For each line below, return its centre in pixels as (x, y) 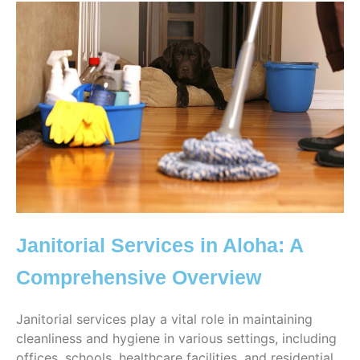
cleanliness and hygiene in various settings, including (176, 338)
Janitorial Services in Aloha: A (160, 245)
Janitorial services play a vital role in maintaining (164, 319)
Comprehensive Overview (139, 277)
